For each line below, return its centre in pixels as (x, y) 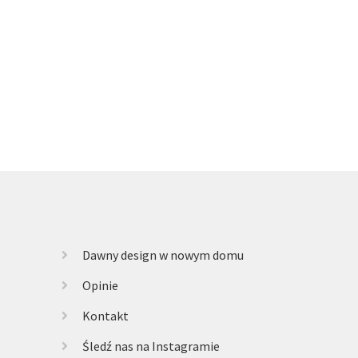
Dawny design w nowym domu (163, 255)
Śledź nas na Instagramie (151, 346)
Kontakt (105, 316)
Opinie (100, 286)
